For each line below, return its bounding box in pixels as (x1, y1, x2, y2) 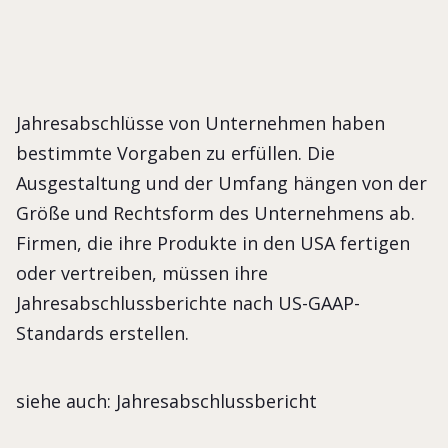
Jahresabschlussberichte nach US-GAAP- (16, 290, 360, 315)
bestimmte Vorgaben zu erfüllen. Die (16, 140, 335, 165)
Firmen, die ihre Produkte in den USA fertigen (16, 230, 410, 255)
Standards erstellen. (16, 320, 189, 345)
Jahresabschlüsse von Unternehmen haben (16, 110, 385, 135)
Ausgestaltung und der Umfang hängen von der (16, 170, 427, 195)
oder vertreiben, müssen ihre (16, 260, 268, 285)
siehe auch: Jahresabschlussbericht (16, 388, 317, 413)
